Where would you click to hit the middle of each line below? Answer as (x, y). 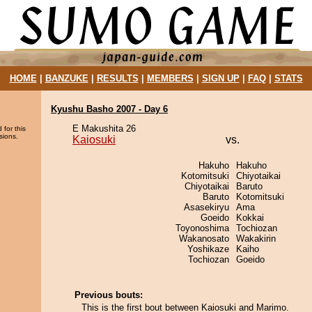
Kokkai (250, 218)
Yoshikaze (208, 249)
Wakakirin (256, 239)
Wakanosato (204, 239)
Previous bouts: (109, 295)
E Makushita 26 (104, 128)
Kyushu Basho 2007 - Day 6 (109, 109)
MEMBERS (170, 78)
